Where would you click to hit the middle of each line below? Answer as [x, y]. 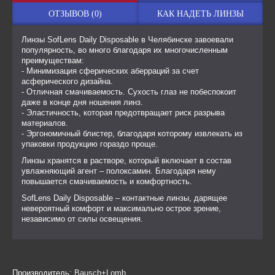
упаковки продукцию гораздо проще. [90, 144]
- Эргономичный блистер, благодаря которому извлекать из [132, 134]
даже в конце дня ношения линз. [82, 102]
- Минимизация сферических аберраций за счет [110, 71]
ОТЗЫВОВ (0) [75, 14]
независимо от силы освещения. [82, 219]
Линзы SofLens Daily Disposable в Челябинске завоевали [127, 40]
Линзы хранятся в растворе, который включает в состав [126, 161]
